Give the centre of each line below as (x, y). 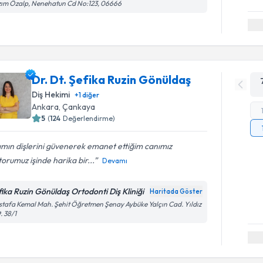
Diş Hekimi (51, 94)
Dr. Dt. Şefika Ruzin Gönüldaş (112, 79)
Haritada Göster (176, 191)
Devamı (115, 160)
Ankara (45, 107)
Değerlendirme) (89, 118)
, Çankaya (77, 107)
